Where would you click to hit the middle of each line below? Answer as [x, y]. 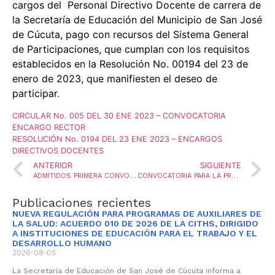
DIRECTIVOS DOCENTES [58, 150]
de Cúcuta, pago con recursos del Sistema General [130, 35]
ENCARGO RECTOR [49, 127]
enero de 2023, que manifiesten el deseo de [115, 79]
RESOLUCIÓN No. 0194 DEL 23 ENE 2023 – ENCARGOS [117, 139]
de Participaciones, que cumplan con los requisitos [131, 49]
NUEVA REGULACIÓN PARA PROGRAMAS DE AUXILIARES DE [137, 213]
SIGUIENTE [221, 165]
